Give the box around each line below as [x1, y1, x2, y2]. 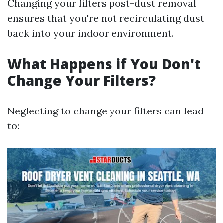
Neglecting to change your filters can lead [7, 105, 204, 117]
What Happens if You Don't [7, 54, 201, 73]
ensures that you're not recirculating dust [7, 12, 204, 24]
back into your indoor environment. [7, 27, 174, 39]
